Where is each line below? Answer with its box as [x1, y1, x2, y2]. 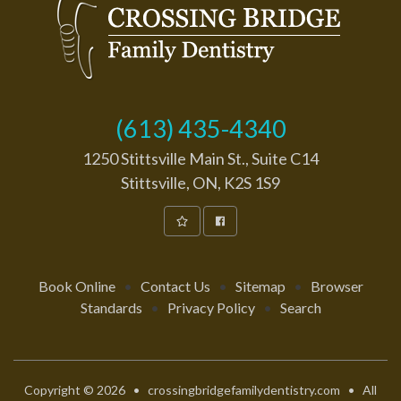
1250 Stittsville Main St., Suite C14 [82, 148, 319, 168]
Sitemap [235, 277, 286, 294]
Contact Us [140, 277, 210, 294]
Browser [310, 277, 363, 294]
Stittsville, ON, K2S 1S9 [121, 172, 280, 192]
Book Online [38, 277, 115, 294]
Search [279, 298, 321, 316]
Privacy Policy [166, 298, 255, 316]
